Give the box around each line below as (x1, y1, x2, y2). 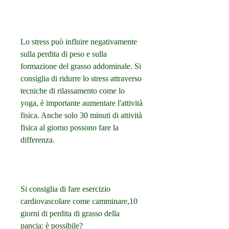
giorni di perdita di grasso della (20, 209, 120, 218)
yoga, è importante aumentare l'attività (20, 99, 143, 108)
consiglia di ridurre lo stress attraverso (20, 74, 142, 83)
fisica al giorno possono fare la (20, 123, 119, 132)
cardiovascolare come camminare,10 (20, 197, 138, 206)
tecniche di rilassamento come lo (20, 86, 125, 96)
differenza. (20, 135, 55, 145)
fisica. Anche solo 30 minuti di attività (20, 111, 142, 120)
